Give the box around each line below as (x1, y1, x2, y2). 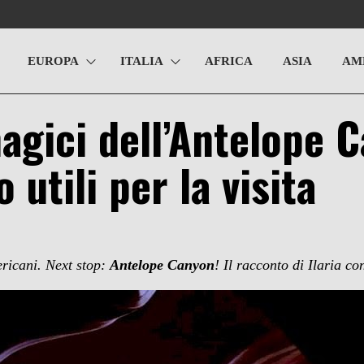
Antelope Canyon (110, 257, 215, 273)
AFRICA (205, 54, 253, 67)
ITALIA (120, 54, 163, 67)
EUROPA (28, 54, 79, 67)
